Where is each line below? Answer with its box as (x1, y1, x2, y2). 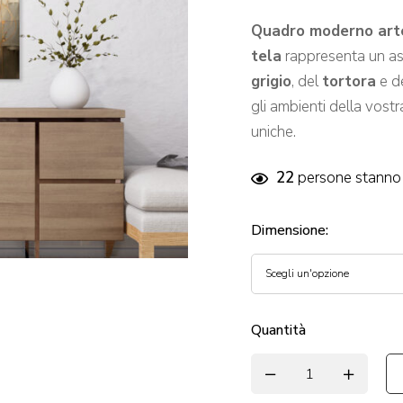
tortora (322, 71, 376, 92)
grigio (251, 71, 291, 92)
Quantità (251, 320, 306, 340)
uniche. (251, 121, 296, 142)
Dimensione (251, 220, 326, 240)
